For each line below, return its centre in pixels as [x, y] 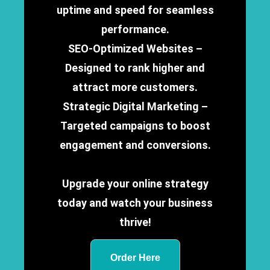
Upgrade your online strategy [135, 184]
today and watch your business [135, 203]
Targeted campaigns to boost [135, 126]
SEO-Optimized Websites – [135, 49]
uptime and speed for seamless [135, 10]
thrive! [135, 222]
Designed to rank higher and [135, 68]
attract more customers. [135, 87]
